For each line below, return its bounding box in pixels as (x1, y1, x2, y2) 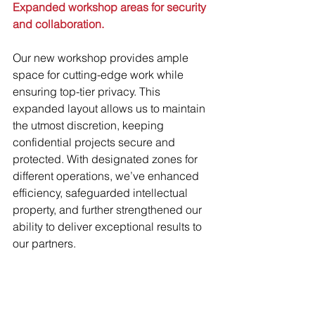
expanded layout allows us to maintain (13, 101, 208, 115)
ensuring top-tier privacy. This (13, 84, 163, 98)
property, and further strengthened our (13, 202, 205, 217)
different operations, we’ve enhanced (13, 168, 202, 183)
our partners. (13, 236, 76, 250)
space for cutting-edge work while (13, 67, 186, 82)
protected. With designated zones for (13, 151, 200, 166)
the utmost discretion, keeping (13, 117, 167, 132)
